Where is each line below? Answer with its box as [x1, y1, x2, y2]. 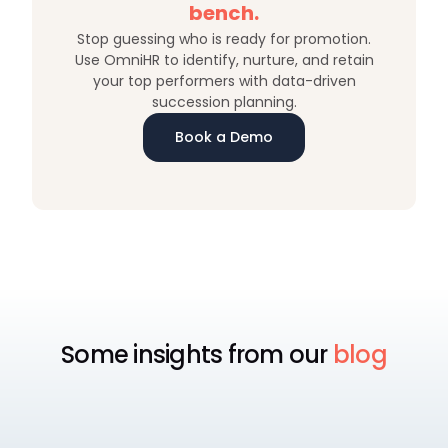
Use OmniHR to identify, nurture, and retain [74, 50, 374, 70]
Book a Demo [175, 127, 273, 147]
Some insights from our [61, 338, 333, 371]
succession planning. [151, 92, 297, 112]
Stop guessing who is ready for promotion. [77, 29, 371, 49]
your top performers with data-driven [92, 71, 356, 91]
